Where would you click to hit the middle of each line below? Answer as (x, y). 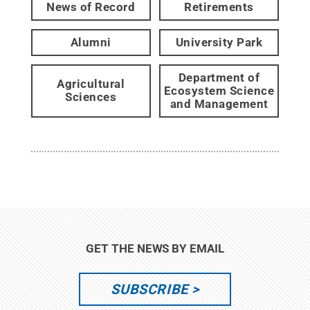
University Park (219, 42)
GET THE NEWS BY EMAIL (155, 248)
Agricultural (91, 84)
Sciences (91, 97)
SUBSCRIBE (149, 289)
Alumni (91, 42)
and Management (219, 103)
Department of (219, 77)
